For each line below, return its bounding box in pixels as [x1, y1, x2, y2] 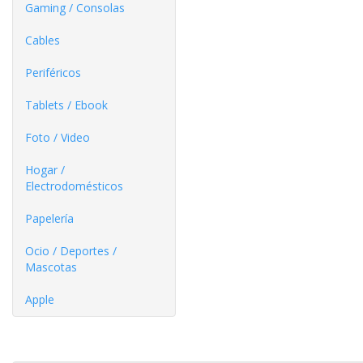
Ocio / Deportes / [25, 243, 117, 258]
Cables [25, 32, 60, 48]
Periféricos [25, 65, 81, 80]
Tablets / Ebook [25, 97, 108, 113]
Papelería [25, 211, 74, 226]
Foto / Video [25, 130, 90, 145]
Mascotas [25, 259, 77, 275]
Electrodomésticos [25, 178, 123, 194]
